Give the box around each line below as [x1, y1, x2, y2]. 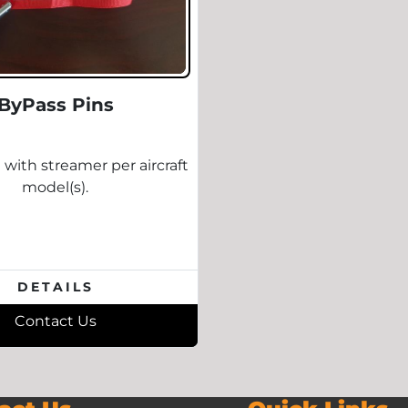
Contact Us [14, 312, 97, 330]
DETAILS [16, 279, 94, 295]
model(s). [22, 178, 89, 196]
